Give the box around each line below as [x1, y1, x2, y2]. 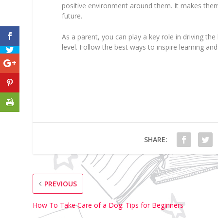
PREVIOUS [44, 179, 77, 188]
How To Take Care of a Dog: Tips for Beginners [33, 200, 184, 210]
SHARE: [144, 134, 167, 144]
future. [62, 11, 83, 20]
